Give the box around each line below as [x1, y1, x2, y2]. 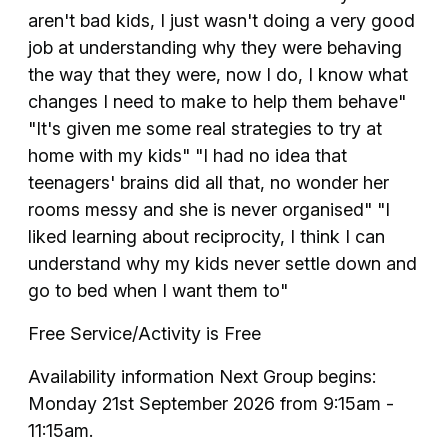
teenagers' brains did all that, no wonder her [28, 171, 389, 193]
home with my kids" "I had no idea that [28, 144, 347, 166]
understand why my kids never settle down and [28, 252, 417, 274]
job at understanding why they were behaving [28, 36, 402, 58]
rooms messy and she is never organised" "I [28, 198, 390, 220]
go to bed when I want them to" [28, 279, 288, 301]
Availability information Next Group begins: [28, 365, 376, 387]
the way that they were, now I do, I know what [28, 63, 408, 85]
